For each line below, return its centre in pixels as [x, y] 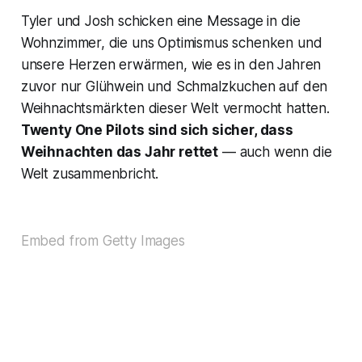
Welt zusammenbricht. [90, 174]
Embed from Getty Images [103, 241]
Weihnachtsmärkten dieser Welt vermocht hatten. [175, 109]
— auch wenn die [275, 152]
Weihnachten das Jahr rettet [120, 152]
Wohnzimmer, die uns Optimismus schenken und [171, 43]
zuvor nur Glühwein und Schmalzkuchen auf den [174, 87]
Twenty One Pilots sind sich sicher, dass [157, 130]
